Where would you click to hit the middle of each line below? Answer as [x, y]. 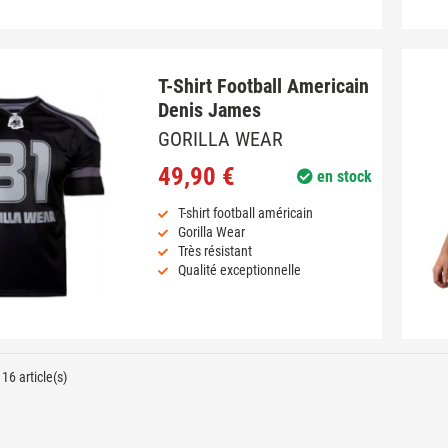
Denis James [209, 109]
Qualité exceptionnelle [239, 269]
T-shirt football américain [245, 212]
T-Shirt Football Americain [263, 85]
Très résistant [214, 250]
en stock [342, 176]
